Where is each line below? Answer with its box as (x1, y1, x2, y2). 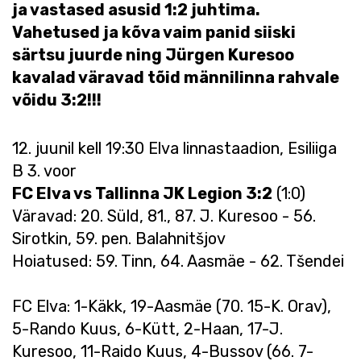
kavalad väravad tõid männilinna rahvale (12, 68, 339, 87)
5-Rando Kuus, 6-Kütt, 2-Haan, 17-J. (12, 319, 283, 338)
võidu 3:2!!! (12, 90, 102, 110)
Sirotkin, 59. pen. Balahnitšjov (12, 229, 226, 248)
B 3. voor (12, 161, 77, 180)
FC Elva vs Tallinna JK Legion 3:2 (12, 184, 272, 203)
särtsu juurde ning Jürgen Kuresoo (12, 45, 294, 64)
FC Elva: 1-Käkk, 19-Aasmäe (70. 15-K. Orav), (12, 297, 331, 316)
